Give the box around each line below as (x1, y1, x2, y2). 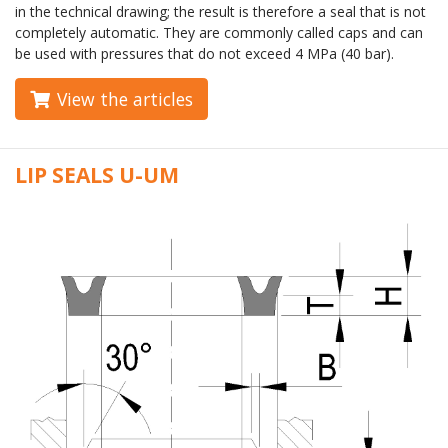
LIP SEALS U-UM (15, 161, 179, 190)
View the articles (57, 87, 193, 112)
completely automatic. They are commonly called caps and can (15, 23, 423, 43)
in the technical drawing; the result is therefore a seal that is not (15, 2, 426, 22)
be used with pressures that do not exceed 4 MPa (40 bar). (15, 44, 394, 64)
